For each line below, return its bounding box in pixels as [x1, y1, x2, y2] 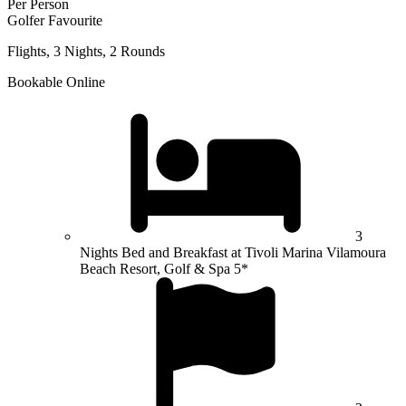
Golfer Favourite [7, 13, 102, 29]
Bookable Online [7, 74, 105, 91]
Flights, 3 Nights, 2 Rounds [7, 43, 165, 60]
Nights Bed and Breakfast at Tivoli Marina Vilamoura [80, 245, 386, 261]
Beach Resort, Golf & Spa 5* [80, 261, 248, 277]
